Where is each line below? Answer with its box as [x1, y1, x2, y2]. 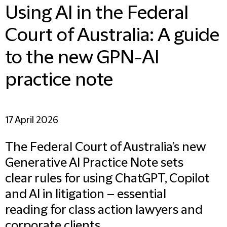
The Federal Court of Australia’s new [5, 140, 206, 155]
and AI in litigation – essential [5, 187, 166, 202]
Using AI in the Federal [5, 3, 188, 24]
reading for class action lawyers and [5, 203, 203, 217]
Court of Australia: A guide [5, 25, 219, 46]
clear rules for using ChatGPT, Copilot [5, 172, 210, 186]
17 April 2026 [5, 115, 58, 126]
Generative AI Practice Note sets [5, 156, 183, 170]
